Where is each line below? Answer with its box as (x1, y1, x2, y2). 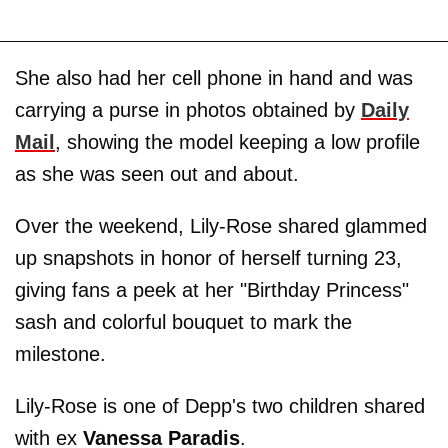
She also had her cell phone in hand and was (15, 67, 413, 90)
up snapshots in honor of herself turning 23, (15, 247, 402, 270)
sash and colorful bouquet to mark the (15, 311, 352, 334)
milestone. (15, 343, 106, 366)
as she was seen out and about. (15, 163, 299, 186)
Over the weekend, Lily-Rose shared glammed (15, 215, 427, 238)
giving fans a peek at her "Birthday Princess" (15, 279, 409, 302)
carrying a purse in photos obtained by (15, 99, 361, 122)
